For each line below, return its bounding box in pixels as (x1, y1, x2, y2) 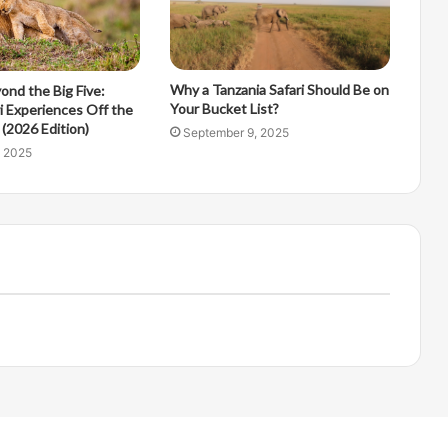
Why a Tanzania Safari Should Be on (169, 81, 389, 99)
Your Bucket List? (169, 100, 279, 118)
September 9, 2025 (182, 125, 289, 141)
